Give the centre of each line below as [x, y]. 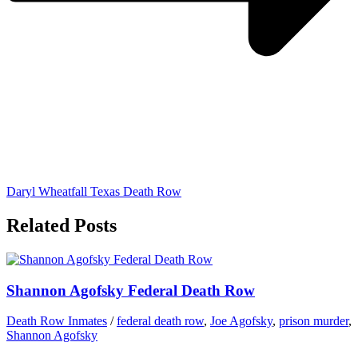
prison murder [314, 321]
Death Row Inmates [57, 321]
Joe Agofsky [241, 321]
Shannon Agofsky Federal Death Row [131, 290]
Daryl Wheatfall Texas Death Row [94, 192]
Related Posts [62, 226]
